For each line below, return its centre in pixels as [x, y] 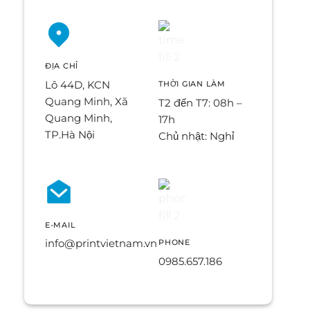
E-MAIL [60, 225]
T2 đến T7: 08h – [200, 102]
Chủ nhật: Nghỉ [196, 136]
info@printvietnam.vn [101, 244]
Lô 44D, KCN [77, 84]
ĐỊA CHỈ [62, 66]
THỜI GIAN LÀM [192, 84]
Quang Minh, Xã [86, 101]
